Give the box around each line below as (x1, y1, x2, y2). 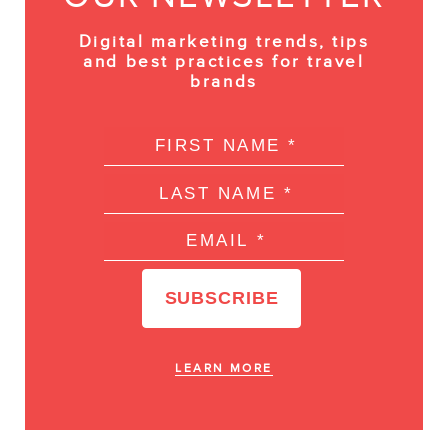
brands (190, 71, 258, 91)
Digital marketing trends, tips (78, 31, 370, 51)
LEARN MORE (175, 361, 273, 376)
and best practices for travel (83, 51, 365, 71)
